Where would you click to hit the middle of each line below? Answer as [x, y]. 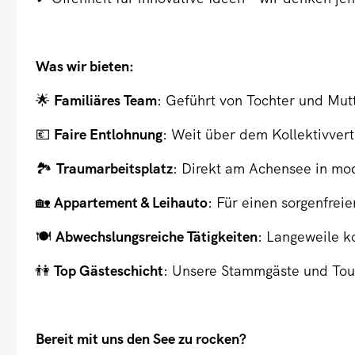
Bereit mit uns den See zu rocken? [141, 339]
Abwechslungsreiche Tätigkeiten [157, 237]
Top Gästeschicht [109, 271]
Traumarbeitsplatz [115, 169]
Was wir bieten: [85, 67]
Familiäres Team [106, 101]
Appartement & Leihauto [131, 203]
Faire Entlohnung [109, 135]
